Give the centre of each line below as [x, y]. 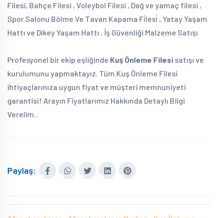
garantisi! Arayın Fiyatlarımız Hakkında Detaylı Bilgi [96, 100]
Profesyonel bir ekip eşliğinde [59, 60]
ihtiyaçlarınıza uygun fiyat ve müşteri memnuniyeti [97, 87]
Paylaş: [22, 170]
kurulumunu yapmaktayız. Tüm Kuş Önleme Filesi [92, 73]
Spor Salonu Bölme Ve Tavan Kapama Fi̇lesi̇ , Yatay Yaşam [107, 19]
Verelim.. [23, 114]
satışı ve [189, 60]
